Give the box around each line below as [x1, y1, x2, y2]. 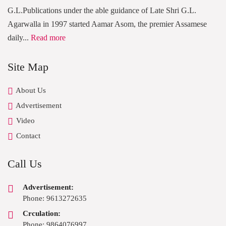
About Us [14, 86, 46, 95]
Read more [31, 33, 66, 42]
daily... [8, 33, 31, 42]
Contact [14, 132, 40, 140]
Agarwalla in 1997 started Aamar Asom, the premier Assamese [8, 20, 207, 29]
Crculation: [23, 209, 61, 218]
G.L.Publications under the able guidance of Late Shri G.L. [8, 6, 196, 15]
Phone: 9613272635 [23, 194, 87, 203]
